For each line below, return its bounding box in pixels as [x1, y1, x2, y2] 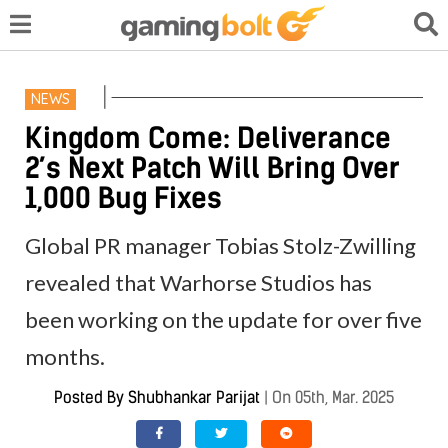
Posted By [54, 387, 128, 407]
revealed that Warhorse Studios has [25, 268, 373, 296]
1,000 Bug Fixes [25, 180, 223, 215]
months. [25, 342, 106, 370]
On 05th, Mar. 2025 [272, 387, 394, 407]
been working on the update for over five [25, 305, 423, 333]
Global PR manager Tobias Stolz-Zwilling [25, 231, 417, 259]
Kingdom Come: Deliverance [25, 120, 392, 155]
